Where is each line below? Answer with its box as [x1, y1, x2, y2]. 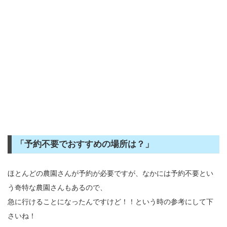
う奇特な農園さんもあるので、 [8, 183, 107, 192]
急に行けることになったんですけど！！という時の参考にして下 [8, 198, 213, 206]
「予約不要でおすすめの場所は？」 [16, 139, 154, 149]
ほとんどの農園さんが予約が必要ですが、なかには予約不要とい [8, 169, 213, 178]
